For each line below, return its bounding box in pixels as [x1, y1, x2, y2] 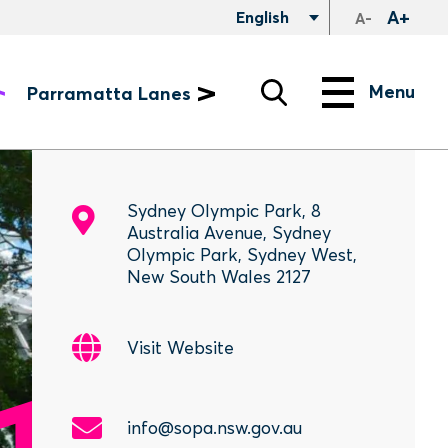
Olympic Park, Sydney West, [126, 244, 357, 266]
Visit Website [126, 337, 234, 359]
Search [32, 64, 89, 87]
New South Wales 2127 [126, 266, 311, 288]
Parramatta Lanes [27, 82, 191, 106]
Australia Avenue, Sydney [126, 222, 331, 244]
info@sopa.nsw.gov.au [126, 417, 302, 439]
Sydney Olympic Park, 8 [126, 200, 321, 222]
